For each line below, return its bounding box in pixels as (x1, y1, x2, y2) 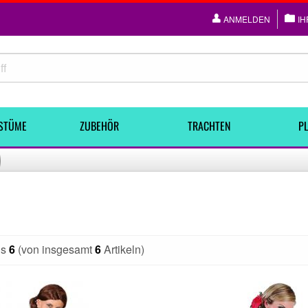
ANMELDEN (223, 13, 270, 25)
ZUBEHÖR (79, 118, 119, 134)
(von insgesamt (15, 241, 95, 257)
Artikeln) (101, 241, 144, 257)
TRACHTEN (188, 118, 230, 134)
